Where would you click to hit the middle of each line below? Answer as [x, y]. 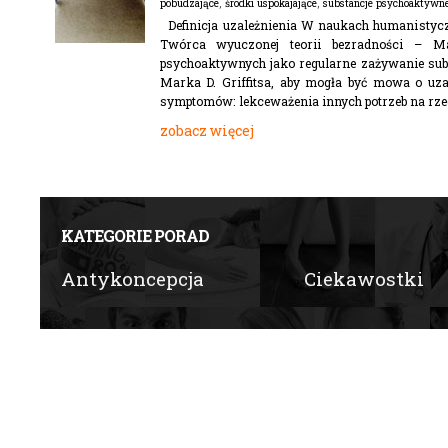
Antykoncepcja [132, 278]
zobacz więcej [206, 130]
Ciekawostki [363, 278]
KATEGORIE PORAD [134, 235]
